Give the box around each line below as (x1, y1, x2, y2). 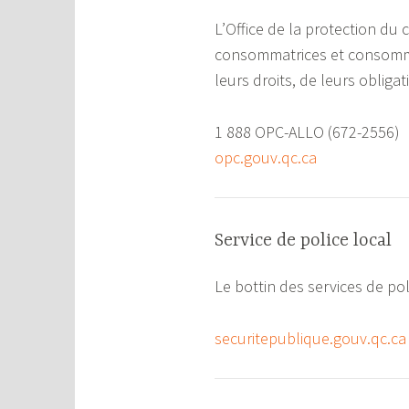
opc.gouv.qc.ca (215, 147, 318, 169)
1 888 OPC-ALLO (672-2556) (215, 121, 401, 143)
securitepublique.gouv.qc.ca (215, 327, 407, 349)
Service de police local (215, 229, 393, 251)
